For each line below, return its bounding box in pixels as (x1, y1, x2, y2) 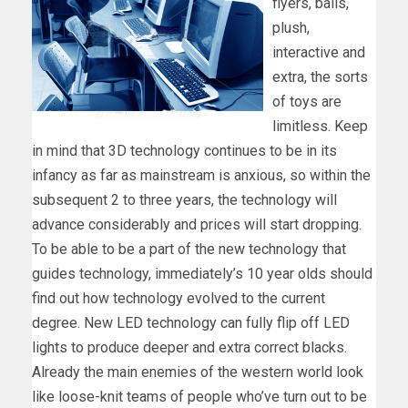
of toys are (272, 92, 342, 110)
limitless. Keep (272, 117, 368, 135)
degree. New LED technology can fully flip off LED (32, 313, 350, 331)
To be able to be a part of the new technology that (32, 240, 346, 258)
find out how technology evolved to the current (32, 289, 325, 307)
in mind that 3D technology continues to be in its (32, 141, 337, 159)
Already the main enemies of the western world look (32, 362, 363, 381)
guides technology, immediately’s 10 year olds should (32, 264, 372, 282)
